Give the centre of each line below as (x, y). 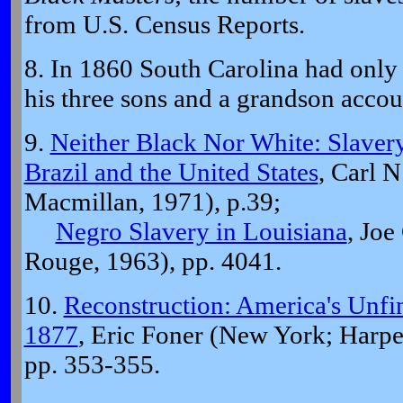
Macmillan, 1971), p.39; (152, 201)
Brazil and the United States (171, 172)
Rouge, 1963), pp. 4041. (152, 261)
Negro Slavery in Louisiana (201, 231)
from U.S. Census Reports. (164, 24)
